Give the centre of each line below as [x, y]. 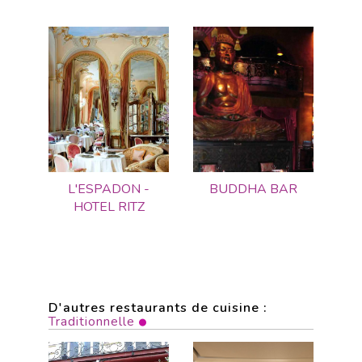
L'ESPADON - [109, 189]
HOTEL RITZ [109, 207]
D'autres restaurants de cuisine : [158, 308]
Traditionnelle [92, 322]
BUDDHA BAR [253, 189]
